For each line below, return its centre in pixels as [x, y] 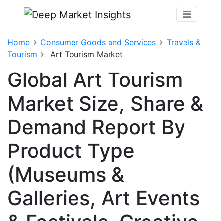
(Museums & [66, 174]
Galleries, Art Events [104, 198]
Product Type [71, 150]
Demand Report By [96, 127]
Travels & [184, 42]
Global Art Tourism [95, 79]
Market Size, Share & [105, 103]
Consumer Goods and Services [98, 42]
